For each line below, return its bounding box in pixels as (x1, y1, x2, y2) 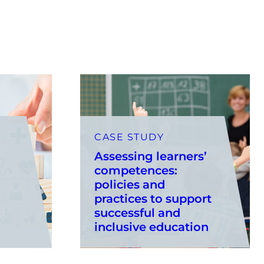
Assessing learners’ (94, 148, 207, 163)
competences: (94, 163, 177, 177)
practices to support (94, 191, 212, 206)
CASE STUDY (94, 131, 164, 143)
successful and (94, 205, 180, 220)
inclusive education (94, 219, 209, 234)
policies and (94, 177, 165, 192)
